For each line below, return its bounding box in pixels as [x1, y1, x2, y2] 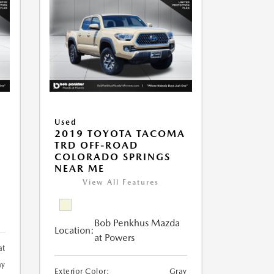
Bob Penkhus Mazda [94, 217, 180, 229]
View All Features [82, 178, 159, 187]
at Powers [94, 232, 135, 244]
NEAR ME [54, 163, 105, 175]
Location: [54, 224, 94, 237]
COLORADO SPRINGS [54, 151, 171, 163]
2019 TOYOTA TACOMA [54, 128, 185, 140]
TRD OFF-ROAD [54, 139, 138, 152]
